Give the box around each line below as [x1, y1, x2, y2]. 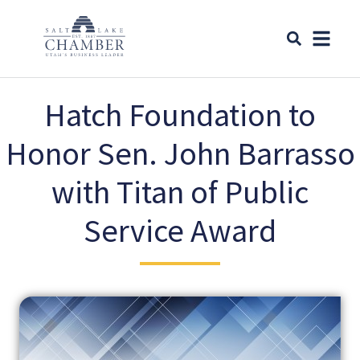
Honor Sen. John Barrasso [5, 133, 355, 174]
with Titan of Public [51, 172, 309, 213]
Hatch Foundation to [44, 95, 316, 136]
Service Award [84, 211, 276, 252]
